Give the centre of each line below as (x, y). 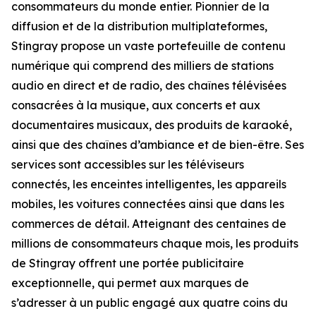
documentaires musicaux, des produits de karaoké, (152, 124)
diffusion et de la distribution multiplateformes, (139, 26)
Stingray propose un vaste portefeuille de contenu (148, 45)
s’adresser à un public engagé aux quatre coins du (150, 302)
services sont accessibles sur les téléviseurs (128, 164)
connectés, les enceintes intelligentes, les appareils (149, 184)
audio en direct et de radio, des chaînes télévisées (149, 85)
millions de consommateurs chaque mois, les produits (155, 243)
